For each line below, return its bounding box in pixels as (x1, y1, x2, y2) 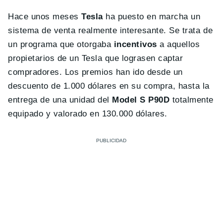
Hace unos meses (8, 11, 79, 21)
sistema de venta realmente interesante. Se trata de (8, 25, 213, 35)
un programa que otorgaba (8, 39, 111, 49)
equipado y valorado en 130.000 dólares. (8, 109, 167, 118)
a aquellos (157, 39, 200, 49)
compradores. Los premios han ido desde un (8, 67, 183, 77)
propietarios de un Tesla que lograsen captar (8, 53, 183, 63)
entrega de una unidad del (8, 95, 112, 105)
